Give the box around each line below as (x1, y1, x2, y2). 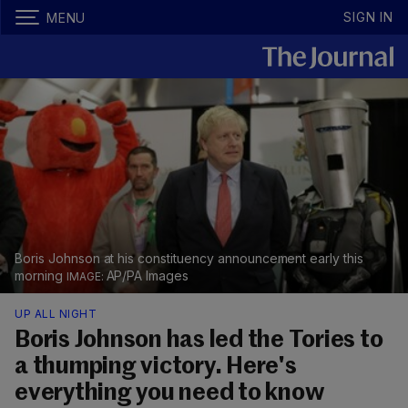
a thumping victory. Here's (15, 355, 297, 380)
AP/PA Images (106, 268, 189, 284)
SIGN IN (343, 9, 393, 25)
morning (15, 268, 66, 284)
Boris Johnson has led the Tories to (15, 329, 383, 353)
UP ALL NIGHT (15, 307, 97, 321)
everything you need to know (15, 382, 325, 406)
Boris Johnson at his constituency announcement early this (15, 250, 364, 267)
